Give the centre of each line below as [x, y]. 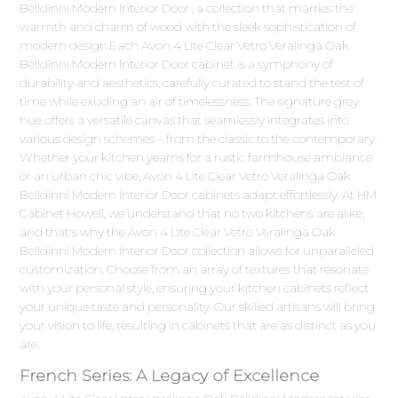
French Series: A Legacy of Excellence [170, 376]
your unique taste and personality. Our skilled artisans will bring [198, 307]
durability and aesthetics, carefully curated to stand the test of [192, 83]
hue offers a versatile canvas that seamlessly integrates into [185, 120]
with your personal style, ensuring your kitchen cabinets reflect [195, 288]
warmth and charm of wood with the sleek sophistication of [188, 27]
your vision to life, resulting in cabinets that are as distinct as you [198, 326]
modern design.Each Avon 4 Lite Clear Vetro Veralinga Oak [185, 46]
